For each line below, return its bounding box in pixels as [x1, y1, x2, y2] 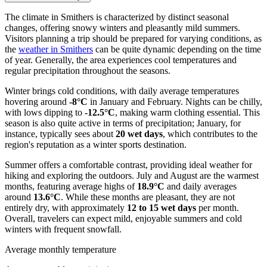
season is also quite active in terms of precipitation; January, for [5, 117, 241, 128]
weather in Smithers [18, 44, 93, 54]
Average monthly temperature [5, 244, 116, 254]
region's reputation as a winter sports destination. [5, 139, 187, 150]
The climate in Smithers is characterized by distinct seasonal [5, 11, 229, 22]
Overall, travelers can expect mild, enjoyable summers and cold [5, 213, 242, 223]
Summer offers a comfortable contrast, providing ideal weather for [5, 159, 252, 170]
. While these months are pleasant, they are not [61, 191, 235, 202]
